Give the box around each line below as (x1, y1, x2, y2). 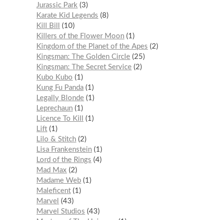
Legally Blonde (36, 94, 84, 102)
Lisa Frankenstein (36, 145, 92, 153)
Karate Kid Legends (36, 11, 99, 19)
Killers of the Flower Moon (36, 32, 125, 40)
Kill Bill (36, 22, 60, 29)
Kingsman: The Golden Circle (36, 53, 131, 60)
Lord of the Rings (36, 156, 92, 164)
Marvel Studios (36, 207, 85, 215)
